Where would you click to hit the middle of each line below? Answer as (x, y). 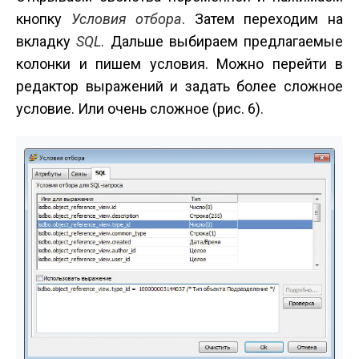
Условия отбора (127, 19)
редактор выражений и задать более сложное (179, 87)
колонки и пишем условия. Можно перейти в (179, 64)
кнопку (44, 19)
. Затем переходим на (263, 19)
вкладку (46, 42)
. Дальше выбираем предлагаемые (222, 42)
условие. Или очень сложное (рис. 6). (140, 109)
